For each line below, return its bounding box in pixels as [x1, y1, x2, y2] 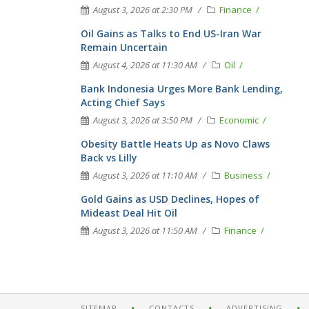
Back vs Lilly [81, 151, 137, 164]
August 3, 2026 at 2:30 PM [93, 3, 192, 16]
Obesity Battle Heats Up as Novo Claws [81, 137, 270, 150]
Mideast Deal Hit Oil [81, 206, 177, 219]
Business [224, 169, 265, 181]
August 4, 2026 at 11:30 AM [93, 59, 197, 71]
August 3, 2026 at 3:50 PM [93, 114, 192, 126]
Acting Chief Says [81, 96, 165, 109]
